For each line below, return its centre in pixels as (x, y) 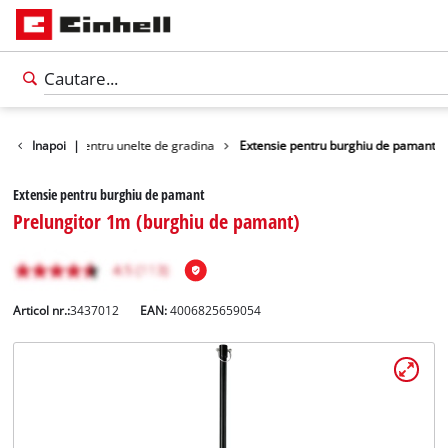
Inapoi (49, 145)
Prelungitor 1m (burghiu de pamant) (157, 221)
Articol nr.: (42, 311)
